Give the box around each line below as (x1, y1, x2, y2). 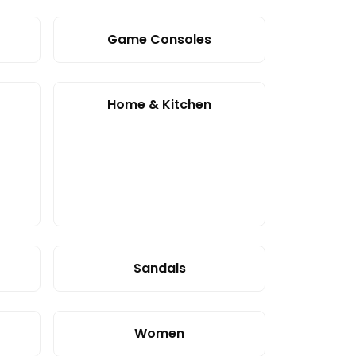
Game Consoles (107, 30, 211, 48)
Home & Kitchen (107, 95, 211, 114)
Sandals (133, 259, 186, 277)
